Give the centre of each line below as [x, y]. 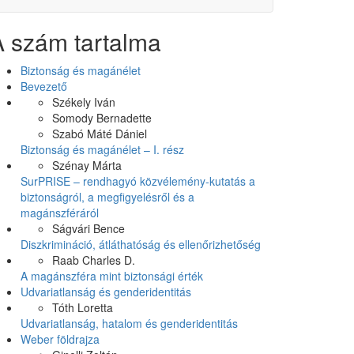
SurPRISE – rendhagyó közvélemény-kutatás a [138, 181]
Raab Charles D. [94, 260]
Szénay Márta [87, 165]
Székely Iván [84, 102]
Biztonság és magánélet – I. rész [102, 149]
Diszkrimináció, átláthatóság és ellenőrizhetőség [141, 244]
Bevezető [44, 86]
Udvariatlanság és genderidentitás [106, 292]
